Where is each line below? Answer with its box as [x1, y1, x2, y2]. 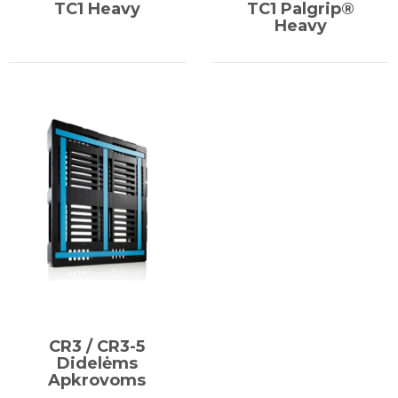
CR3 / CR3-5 [49, 337, 146, 357]
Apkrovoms [48, 370, 147, 391]
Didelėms [56, 354, 138, 374]
